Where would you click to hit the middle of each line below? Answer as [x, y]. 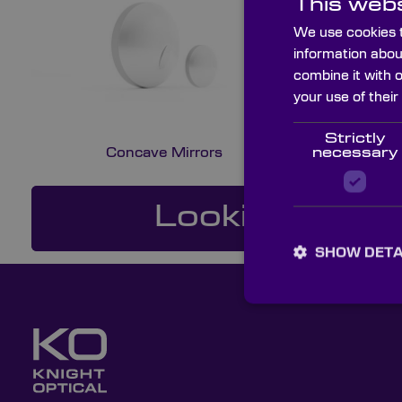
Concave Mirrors [165, 152]
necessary [355, 153]
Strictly [355, 138]
